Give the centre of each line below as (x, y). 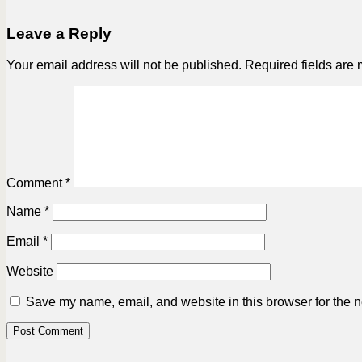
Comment (36, 183)
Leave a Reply (59, 34)
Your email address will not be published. (124, 65)
